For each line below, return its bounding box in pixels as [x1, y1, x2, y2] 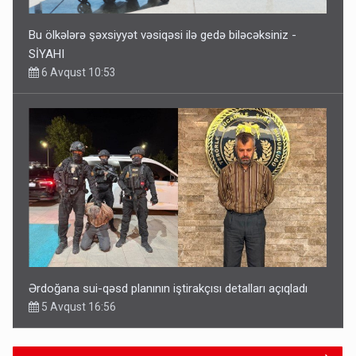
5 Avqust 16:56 [39, 300, 117, 313]
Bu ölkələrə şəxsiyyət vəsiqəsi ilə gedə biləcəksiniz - [29, 27, 297, 42]
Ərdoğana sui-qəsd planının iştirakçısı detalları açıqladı [29, 281, 308, 296]
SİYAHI [29, 46, 65, 61]
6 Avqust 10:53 [39, 65, 117, 79]
